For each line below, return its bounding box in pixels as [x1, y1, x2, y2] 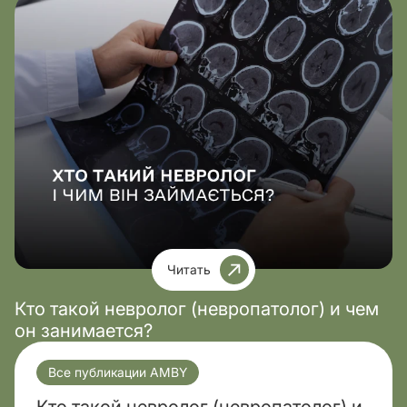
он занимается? [15, 320, 153, 342]
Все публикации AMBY [48, 364, 187, 380]
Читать [167, 262, 211, 277]
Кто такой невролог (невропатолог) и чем [15, 298, 379, 320]
